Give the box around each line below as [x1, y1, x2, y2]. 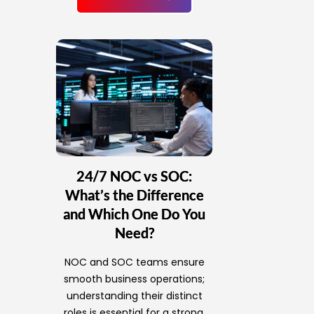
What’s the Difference [64, 186, 204, 204]
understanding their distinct [66, 289, 203, 303]
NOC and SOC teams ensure [64, 255, 205, 270]
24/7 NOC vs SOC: [76, 168, 193, 185]
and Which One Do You [63, 205, 206, 223]
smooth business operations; [64, 272, 205, 287]
